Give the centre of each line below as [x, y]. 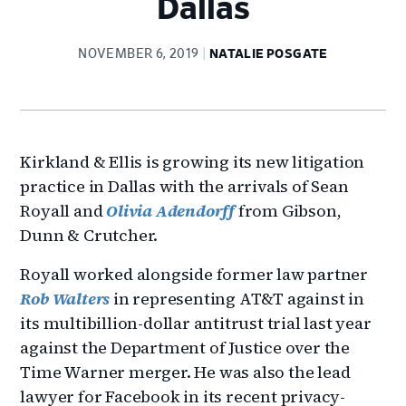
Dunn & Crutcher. [91, 235]
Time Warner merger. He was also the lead [185, 372]
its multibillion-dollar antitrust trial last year [196, 323]
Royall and [63, 210]
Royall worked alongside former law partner [194, 274]
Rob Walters [65, 298]
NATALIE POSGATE [268, 54]
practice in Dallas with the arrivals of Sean [184, 186]
